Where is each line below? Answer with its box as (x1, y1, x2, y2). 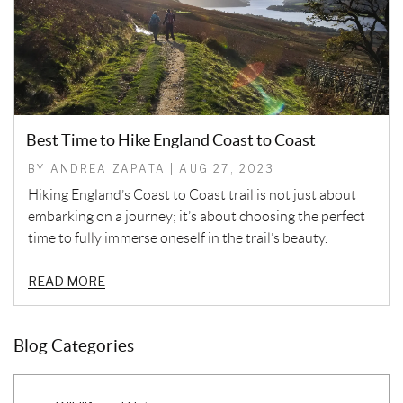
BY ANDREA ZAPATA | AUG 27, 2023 (28, 161, 275, 175)
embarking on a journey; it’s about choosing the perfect (28, 208, 365, 224)
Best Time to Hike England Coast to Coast (26, 130, 316, 149)
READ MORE (28, 273, 105, 289)
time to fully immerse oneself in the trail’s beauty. (28, 229, 330, 246)
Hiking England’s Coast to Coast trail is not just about (28, 186, 356, 202)
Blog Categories (13, 336, 134, 355)
